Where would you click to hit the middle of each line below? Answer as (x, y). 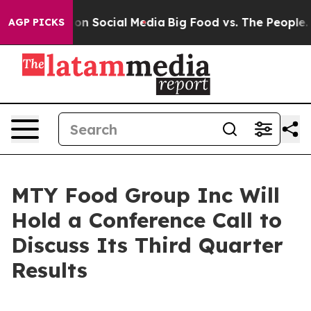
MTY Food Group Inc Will (145, 195)
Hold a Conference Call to (146, 220)
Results (49, 270)
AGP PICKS (36, 22)
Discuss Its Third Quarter (147, 245)
